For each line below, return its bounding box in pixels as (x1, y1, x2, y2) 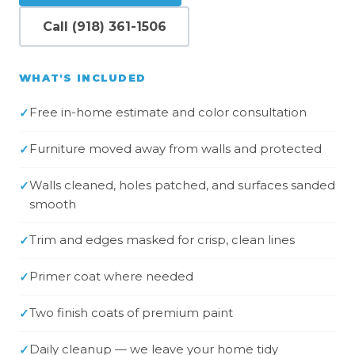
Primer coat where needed (29, 269, 193, 284)
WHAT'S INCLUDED (19, 72, 147, 84)
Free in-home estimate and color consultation (29, 105, 307, 120)
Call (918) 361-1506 (42, 18, 166, 34)
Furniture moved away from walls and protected (29, 142, 322, 156)
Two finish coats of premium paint (29, 306, 233, 320)
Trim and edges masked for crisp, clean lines (29, 233, 295, 247)
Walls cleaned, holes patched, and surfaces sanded (29, 178, 335, 193)
